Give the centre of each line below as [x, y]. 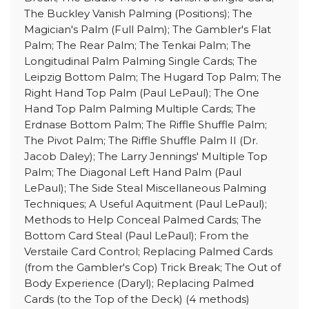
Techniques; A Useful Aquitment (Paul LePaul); [146, 204]
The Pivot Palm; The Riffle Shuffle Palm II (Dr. [141, 141]
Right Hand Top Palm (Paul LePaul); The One [142, 93]
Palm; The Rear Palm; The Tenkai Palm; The [138, 46]
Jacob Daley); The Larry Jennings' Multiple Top [146, 157]
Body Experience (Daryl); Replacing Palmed [139, 283]
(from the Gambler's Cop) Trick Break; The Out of [152, 268]
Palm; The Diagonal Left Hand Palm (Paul [133, 172]
